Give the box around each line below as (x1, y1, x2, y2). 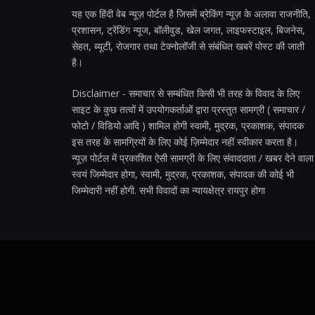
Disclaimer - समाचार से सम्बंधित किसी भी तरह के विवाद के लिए (72, 86, 300, 100)
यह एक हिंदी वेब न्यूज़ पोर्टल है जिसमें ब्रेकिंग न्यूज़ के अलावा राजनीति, (72, 6, 311, 20)
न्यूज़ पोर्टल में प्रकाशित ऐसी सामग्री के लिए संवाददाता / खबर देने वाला (72, 150, 314, 165)
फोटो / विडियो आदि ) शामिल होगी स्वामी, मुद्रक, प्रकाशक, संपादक (72, 118, 304, 132)
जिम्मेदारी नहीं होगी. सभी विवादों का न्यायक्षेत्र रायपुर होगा (72, 183, 265, 197)
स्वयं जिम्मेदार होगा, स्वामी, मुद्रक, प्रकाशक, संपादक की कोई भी (72, 167, 294, 181)
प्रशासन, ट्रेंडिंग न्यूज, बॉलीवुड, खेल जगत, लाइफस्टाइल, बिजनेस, (72, 22, 305, 37)
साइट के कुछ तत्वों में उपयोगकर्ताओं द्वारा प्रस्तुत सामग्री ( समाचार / (72, 102, 305, 116)
